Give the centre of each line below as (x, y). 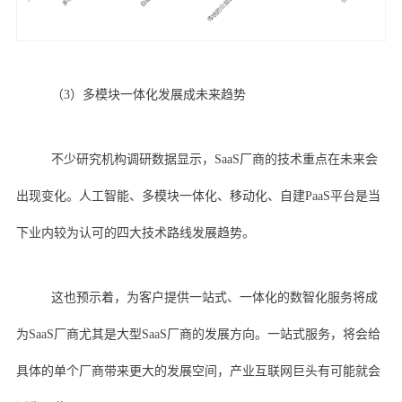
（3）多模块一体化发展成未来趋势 (148, 95)
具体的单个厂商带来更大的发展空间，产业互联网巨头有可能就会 (198, 371)
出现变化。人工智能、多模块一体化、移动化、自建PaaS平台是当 (198, 197)
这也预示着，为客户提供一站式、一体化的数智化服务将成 (214, 298)
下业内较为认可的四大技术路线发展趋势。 (135, 233)
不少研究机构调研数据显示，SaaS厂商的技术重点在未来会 (214, 160)
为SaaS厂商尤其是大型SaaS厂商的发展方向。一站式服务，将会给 (198, 335)
